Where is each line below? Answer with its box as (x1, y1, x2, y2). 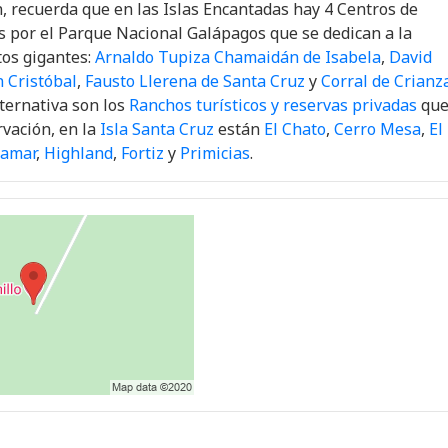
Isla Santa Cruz (100, 118, 214, 141)
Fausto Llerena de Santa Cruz (85, 70, 305, 93)
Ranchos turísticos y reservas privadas (129, 94, 417, 117)
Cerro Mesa (334, 118, 421, 141)
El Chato (264, 118, 326, 141)
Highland (44, 142, 113, 165)
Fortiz (121, 142, 164, 165)
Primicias (180, 142, 250, 165)
